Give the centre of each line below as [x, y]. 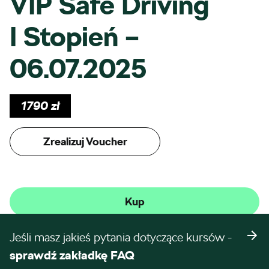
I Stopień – [74, 37]
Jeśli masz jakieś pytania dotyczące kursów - [121, 237]
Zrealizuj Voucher [85, 141]
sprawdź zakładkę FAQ [72, 255]
